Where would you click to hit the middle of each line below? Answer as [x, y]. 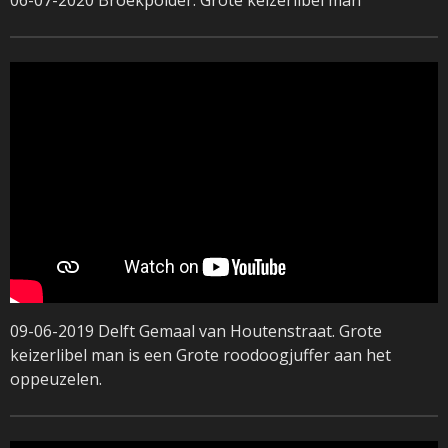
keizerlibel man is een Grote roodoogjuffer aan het [200, 354]
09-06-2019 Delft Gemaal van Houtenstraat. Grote [196, 330]
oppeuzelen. [56, 378]
